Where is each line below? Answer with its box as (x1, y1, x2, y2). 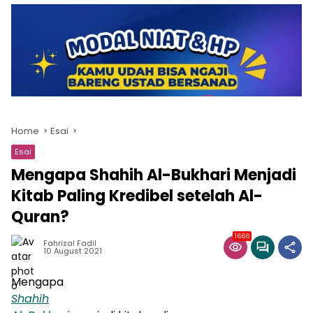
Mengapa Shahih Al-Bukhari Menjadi (11, 163, 296, 186)
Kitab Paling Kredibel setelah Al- (11, 184, 263, 207)
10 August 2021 (43, 245, 102, 256)
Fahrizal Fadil (43, 237, 96, 249)
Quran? (11, 205, 69, 228)
